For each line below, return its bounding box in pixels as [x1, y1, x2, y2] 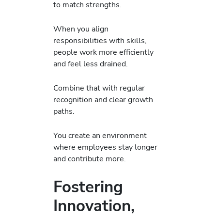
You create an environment [53, 130, 147, 141]
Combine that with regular [53, 82, 145, 94]
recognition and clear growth [53, 94, 153, 106]
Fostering [53, 176, 123, 198]
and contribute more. [53, 153, 126, 165]
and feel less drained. [53, 58, 128, 69]
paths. [53, 106, 75, 117]
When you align [53, 23, 108, 34]
